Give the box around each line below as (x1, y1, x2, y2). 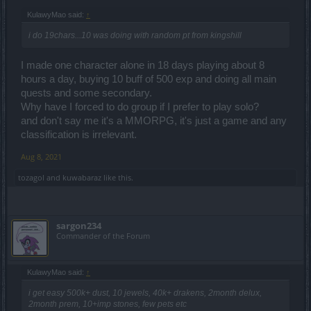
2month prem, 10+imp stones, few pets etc (28, 299, 187, 310)
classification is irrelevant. (21, 129, 137, 141)
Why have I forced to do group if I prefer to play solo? (21, 101, 259, 113)
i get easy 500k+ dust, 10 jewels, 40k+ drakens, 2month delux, (28, 288, 262, 299)
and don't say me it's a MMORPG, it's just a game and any (21, 115, 287, 127)
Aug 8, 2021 (21, 151, 62, 162)
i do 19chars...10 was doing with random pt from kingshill (28, 30, 242, 40)
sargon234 (56, 219, 101, 233)
